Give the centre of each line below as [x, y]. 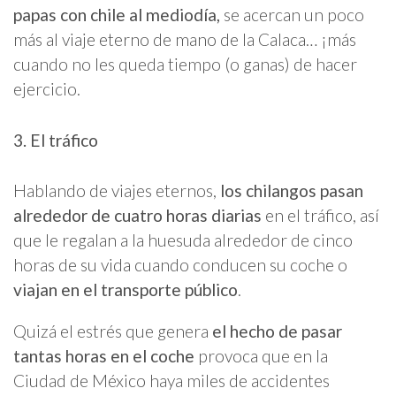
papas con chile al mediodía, [117, 15]
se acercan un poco [292, 15]
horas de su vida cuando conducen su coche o [180, 264]
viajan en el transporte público [126, 289]
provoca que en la [261, 355]
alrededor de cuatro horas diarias [137, 215]
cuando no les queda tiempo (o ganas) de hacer [185, 65]
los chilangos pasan [292, 190]
